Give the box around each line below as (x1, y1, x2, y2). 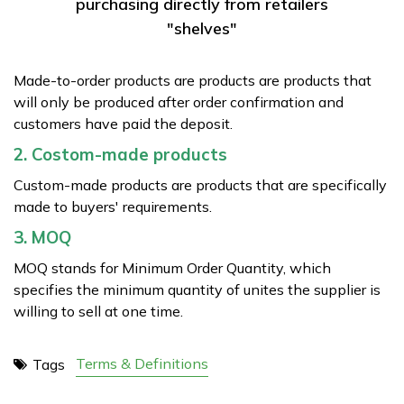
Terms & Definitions (76, 354, 208, 372)
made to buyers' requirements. (14, 197, 216, 216)
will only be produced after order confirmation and (14, 93, 344, 111)
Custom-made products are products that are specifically (14, 176, 387, 194)
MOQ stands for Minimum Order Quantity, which (14, 259, 331, 277)
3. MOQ (14, 226, 71, 248)
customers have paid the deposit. (14, 115, 233, 133)
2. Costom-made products (14, 143, 227, 165)
